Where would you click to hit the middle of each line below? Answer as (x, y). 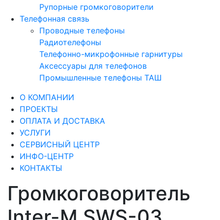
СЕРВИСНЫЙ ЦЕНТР (60, 145)
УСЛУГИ (35, 133)
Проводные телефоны (82, 31)
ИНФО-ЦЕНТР (47, 156)
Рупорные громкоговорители (96, 7)
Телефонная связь (55, 19)
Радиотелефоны (70, 42)
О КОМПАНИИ (47, 97)
